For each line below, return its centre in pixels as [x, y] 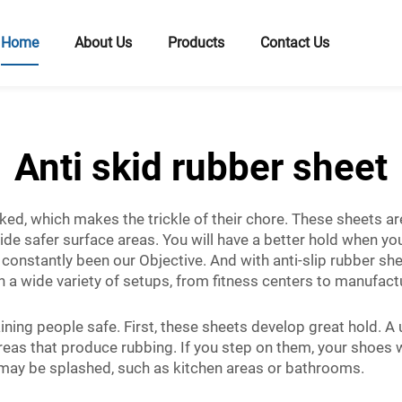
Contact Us [295, 43]
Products [197, 43]
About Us [104, 43]
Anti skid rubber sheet [201, 167]
